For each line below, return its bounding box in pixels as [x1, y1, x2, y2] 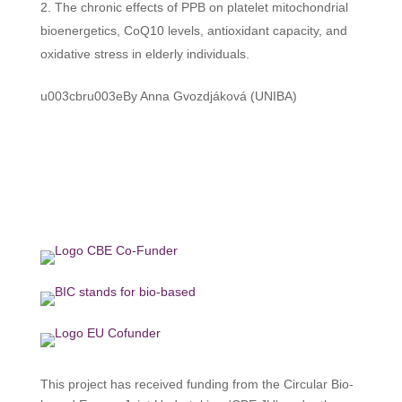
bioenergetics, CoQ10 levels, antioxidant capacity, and [39, 23, 347, 39]
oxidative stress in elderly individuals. [39, 47, 249, 62]
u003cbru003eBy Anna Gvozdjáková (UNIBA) [39, 89, 297, 104]
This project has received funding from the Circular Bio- [39, 377, 354, 392]
